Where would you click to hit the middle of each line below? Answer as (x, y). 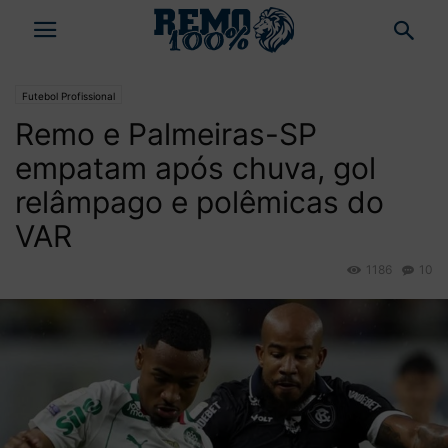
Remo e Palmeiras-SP (166, 134)
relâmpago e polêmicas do (199, 202)
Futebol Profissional (68, 96)
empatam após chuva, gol (195, 168)
